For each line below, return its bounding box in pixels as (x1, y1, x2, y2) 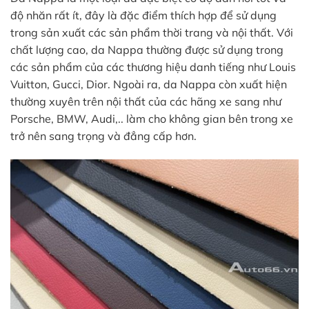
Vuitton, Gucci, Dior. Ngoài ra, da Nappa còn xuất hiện (10, 77, 287, 91)
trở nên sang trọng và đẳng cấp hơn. (10, 128, 197, 143)
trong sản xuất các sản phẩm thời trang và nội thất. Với (10, 25, 293, 39)
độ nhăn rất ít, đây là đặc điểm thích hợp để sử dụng (10, 8, 277, 22)
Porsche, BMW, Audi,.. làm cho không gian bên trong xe (10, 111, 293, 126)
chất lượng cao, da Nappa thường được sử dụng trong (10, 42, 283, 57)
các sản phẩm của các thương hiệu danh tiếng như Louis (10, 59, 296, 74)
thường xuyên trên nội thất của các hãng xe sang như (10, 94, 281, 108)
